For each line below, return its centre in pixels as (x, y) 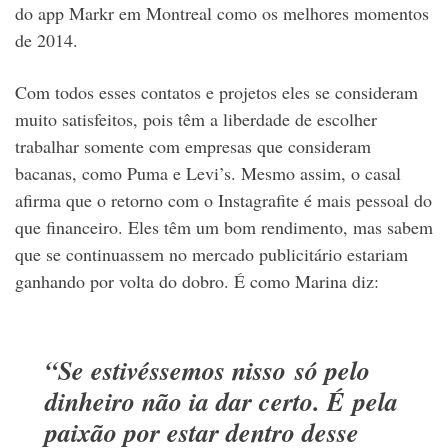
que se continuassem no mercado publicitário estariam (211, 253)
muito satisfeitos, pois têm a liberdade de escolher (196, 118)
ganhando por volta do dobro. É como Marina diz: (197, 280)
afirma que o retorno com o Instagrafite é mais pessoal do (223, 199)
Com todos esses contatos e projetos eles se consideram (216, 91)
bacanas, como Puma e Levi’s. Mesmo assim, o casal (208, 172)
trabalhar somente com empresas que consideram (193, 145)
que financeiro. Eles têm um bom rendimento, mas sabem (224, 226)
